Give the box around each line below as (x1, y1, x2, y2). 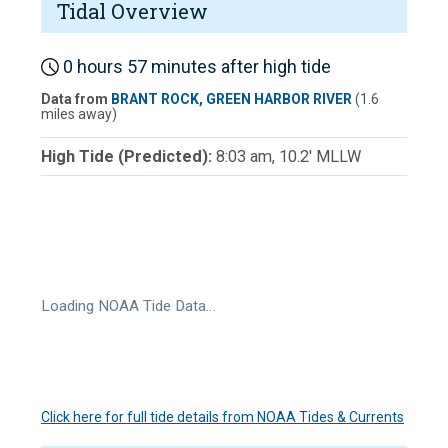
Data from (41, 91, 111, 108)
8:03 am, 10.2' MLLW (216, 147, 361, 167)
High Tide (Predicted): (41, 147, 216, 167)
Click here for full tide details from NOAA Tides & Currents (41, 408, 404, 425)
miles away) (41, 106, 117, 123)
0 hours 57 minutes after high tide (59, 56, 331, 77)
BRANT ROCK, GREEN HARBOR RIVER (111, 91, 352, 108)
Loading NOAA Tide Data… (41, 296, 216, 315)
